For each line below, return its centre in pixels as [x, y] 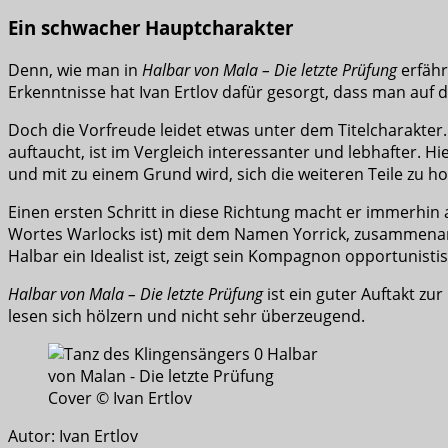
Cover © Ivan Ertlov [120, 397]
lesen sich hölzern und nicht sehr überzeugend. [186, 315]
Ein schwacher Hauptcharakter [150, 27]
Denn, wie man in [75, 69]
